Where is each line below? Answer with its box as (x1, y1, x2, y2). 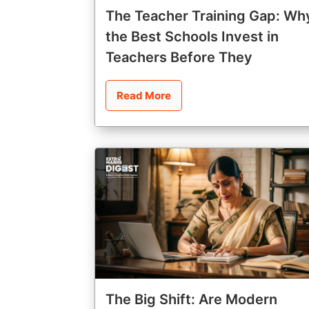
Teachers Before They (106, 49, 252, 66)
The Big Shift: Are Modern (106, 290, 277, 308)
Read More (117, 89, 171, 103)
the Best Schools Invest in (106, 28, 279, 46)
